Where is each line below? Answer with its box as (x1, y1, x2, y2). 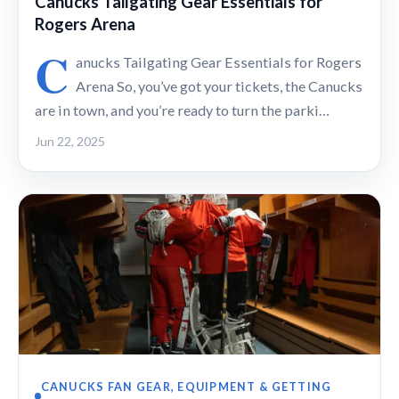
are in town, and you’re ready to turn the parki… (35, 102, 330, 119)
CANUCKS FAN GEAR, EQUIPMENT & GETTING (40, 379, 332, 395)
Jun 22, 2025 (35, 134, 105, 150)
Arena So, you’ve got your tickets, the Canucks (76, 77, 362, 95)
